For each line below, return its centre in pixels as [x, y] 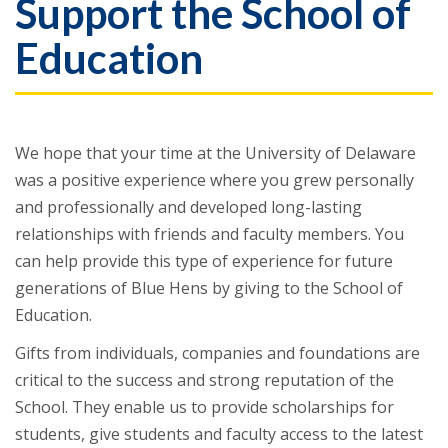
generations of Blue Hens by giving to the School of [209, 287]
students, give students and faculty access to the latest [219, 433]
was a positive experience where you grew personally [214, 179]
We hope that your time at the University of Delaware [215, 152]
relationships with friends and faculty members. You [209, 233]
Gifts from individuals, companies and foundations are [217, 352]
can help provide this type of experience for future [204, 260]
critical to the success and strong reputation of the [204, 379]
